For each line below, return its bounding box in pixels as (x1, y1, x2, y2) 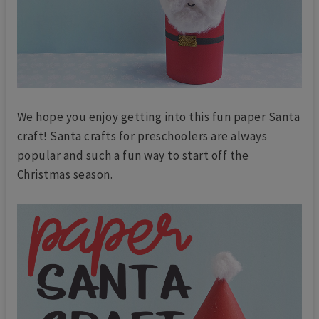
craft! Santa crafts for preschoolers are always (16, 128, 268, 145)
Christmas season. (16, 167, 113, 183)
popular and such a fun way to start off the (16, 147, 249, 164)
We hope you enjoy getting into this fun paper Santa (16, 109, 300, 125)
